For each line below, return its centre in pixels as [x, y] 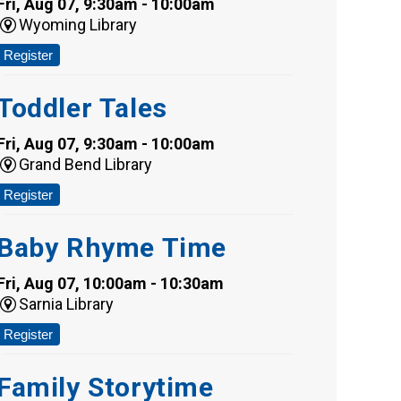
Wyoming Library [78, 25]
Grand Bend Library [86, 165]
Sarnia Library [67, 304]
